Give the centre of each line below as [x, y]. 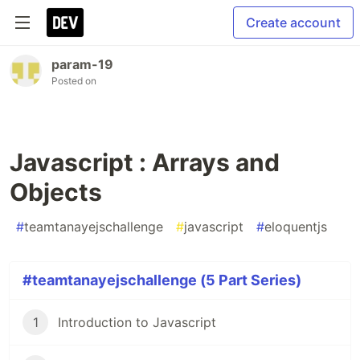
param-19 [82, 64]
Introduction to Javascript [137, 322]
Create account [293, 22]
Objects [56, 192]
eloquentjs [296, 227]
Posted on [74, 81]
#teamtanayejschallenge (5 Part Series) [162, 280]
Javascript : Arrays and [145, 162]
